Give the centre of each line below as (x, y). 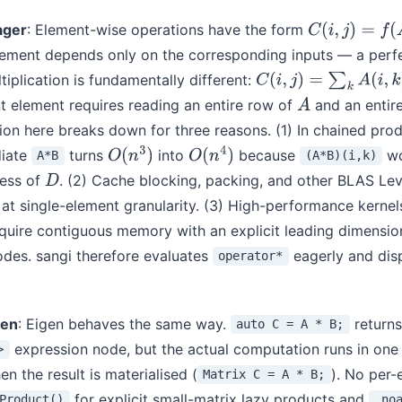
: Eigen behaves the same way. (124, 323)
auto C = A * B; (290, 324)
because (267, 155)
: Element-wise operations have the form (167, 29)
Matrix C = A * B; (264, 375)
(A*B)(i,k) (341, 156)
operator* (251, 256)
